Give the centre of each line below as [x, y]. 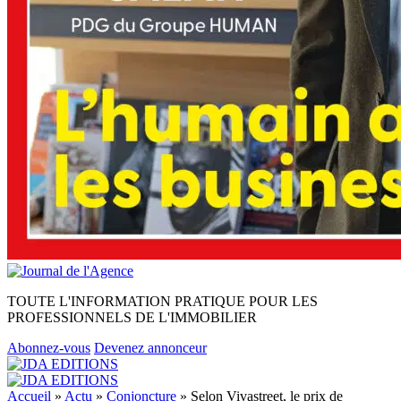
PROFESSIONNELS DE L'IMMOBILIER [132, 317]
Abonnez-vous [49, 348]
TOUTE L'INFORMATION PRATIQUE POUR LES [162, 301]
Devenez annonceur [150, 348]
